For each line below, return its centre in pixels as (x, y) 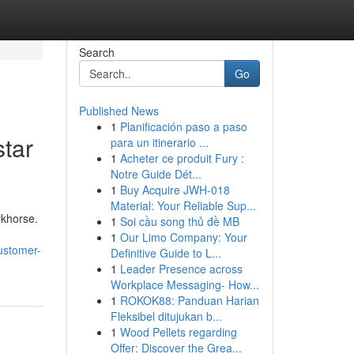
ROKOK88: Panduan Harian (189, 300)
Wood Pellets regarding (178, 332)
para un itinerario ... (159, 142)
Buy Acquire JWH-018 (175, 190)
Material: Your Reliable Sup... (183, 205)
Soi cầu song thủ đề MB (179, 221)
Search (96, 52)
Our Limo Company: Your (183, 237)
